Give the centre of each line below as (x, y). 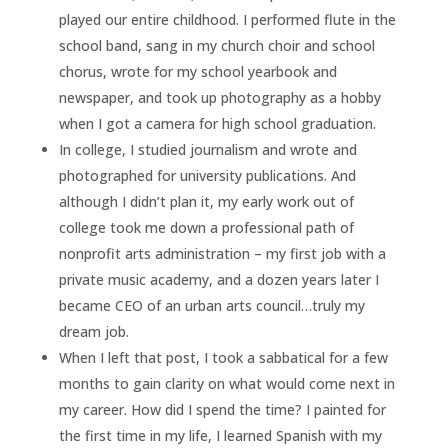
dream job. (93, 331)
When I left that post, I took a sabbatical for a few (223, 357)
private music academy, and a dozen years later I (218, 279)
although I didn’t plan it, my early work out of (206, 201)
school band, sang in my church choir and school (216, 45)
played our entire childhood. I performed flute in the (227, 19)
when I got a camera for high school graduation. (217, 123)
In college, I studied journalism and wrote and (207, 149)
